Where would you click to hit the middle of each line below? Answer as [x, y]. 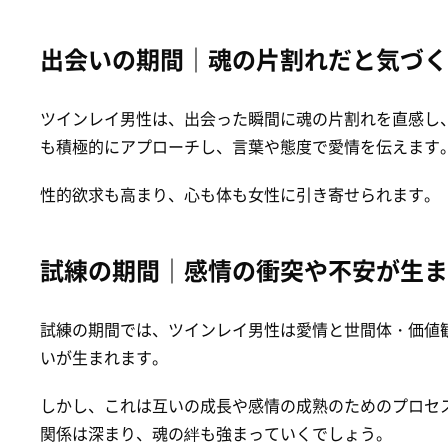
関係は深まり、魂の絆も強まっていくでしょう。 [216, 432]
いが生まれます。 [104, 356]
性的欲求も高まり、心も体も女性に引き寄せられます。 [240, 193]
